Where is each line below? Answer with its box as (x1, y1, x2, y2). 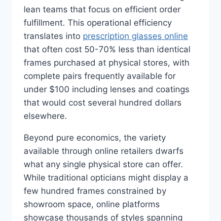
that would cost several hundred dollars (24, 97, 182, 108)
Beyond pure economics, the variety (24, 132, 166, 143)
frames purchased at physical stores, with (24, 57, 189, 68)
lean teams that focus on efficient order (24, 4, 181, 14)
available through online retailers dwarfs (24, 146, 184, 156)
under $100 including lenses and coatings (24, 84, 189, 94)
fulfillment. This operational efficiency (24, 17, 172, 28)
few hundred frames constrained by (24, 185, 166, 196)
